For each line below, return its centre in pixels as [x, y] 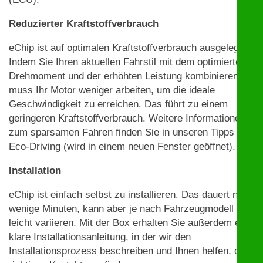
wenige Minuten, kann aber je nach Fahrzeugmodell [121, 208]
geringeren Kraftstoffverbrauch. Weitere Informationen [127, 118]
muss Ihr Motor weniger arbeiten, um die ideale [112, 90]
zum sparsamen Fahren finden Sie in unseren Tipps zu [128, 132]
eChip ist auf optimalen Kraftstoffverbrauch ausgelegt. [127, 48]
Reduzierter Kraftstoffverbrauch [84, 23]
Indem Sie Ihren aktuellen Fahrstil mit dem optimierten [127, 62]
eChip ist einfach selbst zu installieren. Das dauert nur [128, 194]
